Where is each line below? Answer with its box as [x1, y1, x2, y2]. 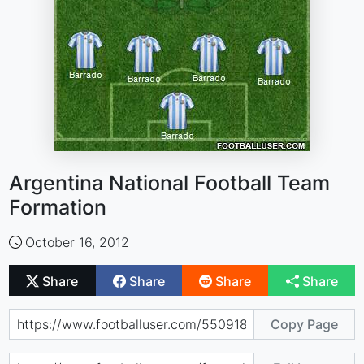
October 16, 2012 [25, 234, 130, 250]
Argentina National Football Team [9, 171, 331, 195]
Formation [9, 195, 107, 219]
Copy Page [270, 315, 338, 332]
